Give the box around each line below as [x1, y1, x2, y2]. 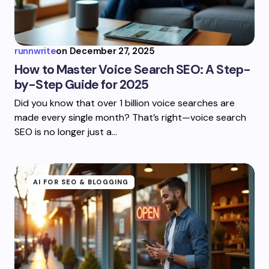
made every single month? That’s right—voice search [14, 111, 246, 124]
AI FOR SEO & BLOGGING [33, 178, 129, 186]
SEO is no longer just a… [14, 125, 117, 138]
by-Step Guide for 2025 [14, 76, 149, 93]
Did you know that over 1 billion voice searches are [14, 97, 235, 109]
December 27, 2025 [69, 45, 155, 57]
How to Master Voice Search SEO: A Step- [14, 61, 251, 78]
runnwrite [14, 45, 56, 57]
